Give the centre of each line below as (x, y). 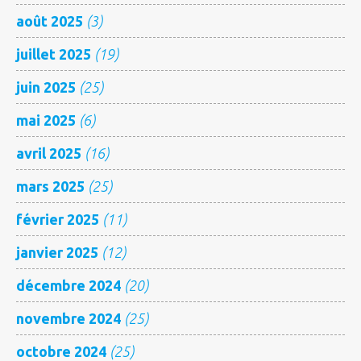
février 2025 (58, 219)
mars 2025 (50, 186)
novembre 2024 (68, 318)
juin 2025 (46, 87)
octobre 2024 (61, 351)
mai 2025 (46, 120)
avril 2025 (49, 153)
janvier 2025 (57, 252)
